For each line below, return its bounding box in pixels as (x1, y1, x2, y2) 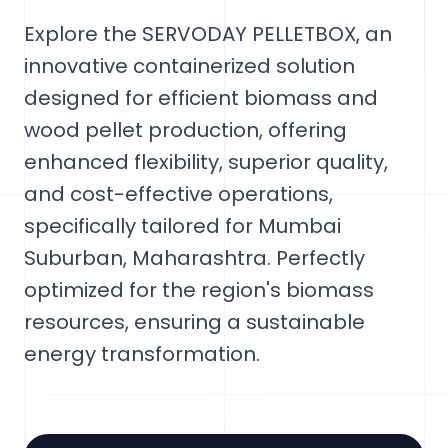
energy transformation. (24, 340, 260, 368)
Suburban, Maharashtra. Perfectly (24, 244, 365, 272)
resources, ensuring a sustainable (24, 308, 365, 336)
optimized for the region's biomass (24, 276, 374, 304)
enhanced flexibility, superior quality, (24, 148, 388, 176)
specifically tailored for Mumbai (24, 212, 341, 240)
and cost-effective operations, (24, 180, 333, 208)
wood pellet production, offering (24, 116, 347, 144)
